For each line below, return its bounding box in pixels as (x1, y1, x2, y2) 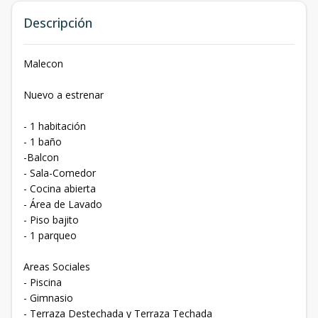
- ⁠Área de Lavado (23, 197, 102, 211)
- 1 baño (23, 135, 62, 148)
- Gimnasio (23, 291, 73, 305)
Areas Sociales (23, 260, 90, 273)
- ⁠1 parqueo (23, 229, 77, 242)
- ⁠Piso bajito (23, 213, 79, 226)
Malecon (23, 57, 63, 70)
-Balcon (23, 150, 59, 164)
